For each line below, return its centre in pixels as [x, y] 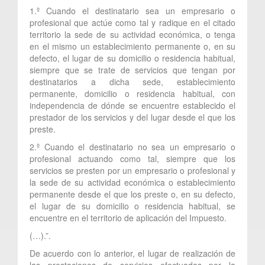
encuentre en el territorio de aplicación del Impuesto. [128, 217]
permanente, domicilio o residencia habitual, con [132, 93]
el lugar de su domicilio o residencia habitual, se [132, 206]
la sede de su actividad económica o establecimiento [132, 182]
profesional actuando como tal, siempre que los [132, 158]
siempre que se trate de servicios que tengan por [132, 70]
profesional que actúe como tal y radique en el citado [132, 22]
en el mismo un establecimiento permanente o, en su [132, 46]
